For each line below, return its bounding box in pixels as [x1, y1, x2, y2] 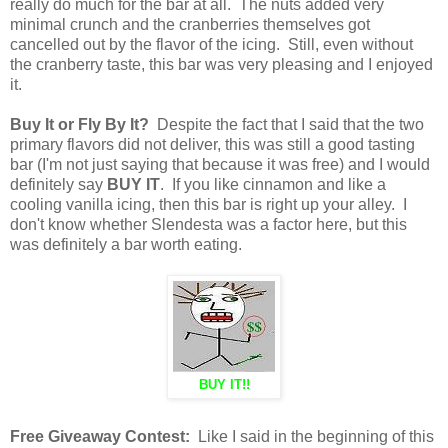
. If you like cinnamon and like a [160, 175, 386, 193]
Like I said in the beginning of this [190, 427, 434, 445]
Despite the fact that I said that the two [149, 115, 424, 133]
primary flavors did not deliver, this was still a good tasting [10, 135, 415, 153]
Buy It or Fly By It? [10, 115, 149, 133]
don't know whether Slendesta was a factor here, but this [10, 215, 407, 233]
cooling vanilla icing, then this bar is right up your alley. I [10, 195, 407, 213]
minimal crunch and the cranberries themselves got [10, 15, 370, 33]
